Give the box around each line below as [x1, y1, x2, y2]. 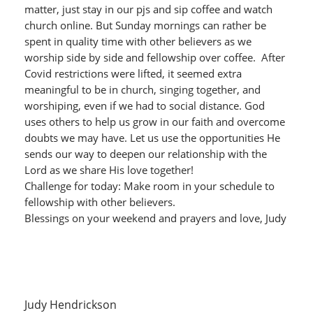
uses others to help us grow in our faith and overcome [24, 115, 285, 129]
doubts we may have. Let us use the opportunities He [24, 131, 280, 145]
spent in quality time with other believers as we [24, 34, 252, 48]
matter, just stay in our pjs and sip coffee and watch [24, 2, 272, 16]
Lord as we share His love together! [24, 163, 194, 177]
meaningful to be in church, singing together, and [24, 82, 261, 96]
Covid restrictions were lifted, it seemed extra [24, 66, 242, 80]
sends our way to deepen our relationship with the [24, 147, 267, 161]
